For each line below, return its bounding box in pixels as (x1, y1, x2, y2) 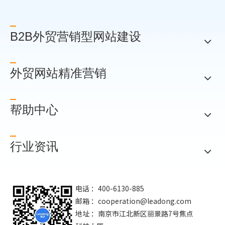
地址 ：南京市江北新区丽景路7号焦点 (75, 208, 193, 218)
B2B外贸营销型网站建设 (10, 29, 141, 43)
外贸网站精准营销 (10, 66, 106, 80)
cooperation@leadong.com (98, 195, 191, 206)
